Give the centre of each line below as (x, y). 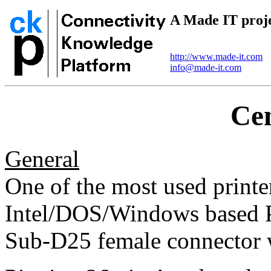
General (42, 158)
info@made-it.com (206, 67)
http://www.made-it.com (216, 56)
